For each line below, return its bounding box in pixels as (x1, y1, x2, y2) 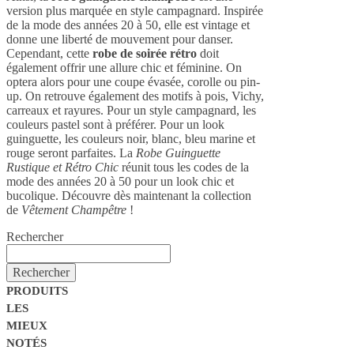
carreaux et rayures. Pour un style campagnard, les (6, 103, 256, 117)
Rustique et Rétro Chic (6, 160, 119, 174)
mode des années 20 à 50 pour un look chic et (6, 174, 234, 188)
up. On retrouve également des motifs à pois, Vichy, (6, 88, 264, 103)
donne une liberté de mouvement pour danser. (6, 32, 233, 46)
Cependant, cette (6, 46, 92, 60)
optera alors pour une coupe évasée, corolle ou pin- (6, 74, 260, 88)
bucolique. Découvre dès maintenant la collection (6, 188, 251, 202)
